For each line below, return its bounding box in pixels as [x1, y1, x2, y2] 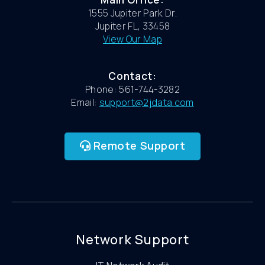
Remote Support [91, 138, 186, 153]
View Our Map [103, 33, 162, 46]
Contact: [108, 69, 157, 83]
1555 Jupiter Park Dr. [88, 7, 177, 20]
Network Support [75, 231, 190, 249]
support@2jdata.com [99, 96, 194, 109]
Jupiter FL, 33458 [95, 20, 170, 33]
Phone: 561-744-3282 [85, 83, 180, 96]
